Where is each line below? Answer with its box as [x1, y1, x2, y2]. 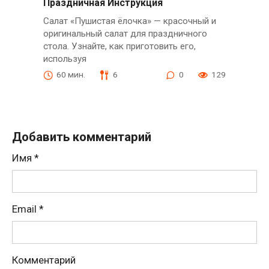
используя [43, 53, 86, 65]
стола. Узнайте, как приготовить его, [43, 41, 196, 52]
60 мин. [56, 70, 85, 80]
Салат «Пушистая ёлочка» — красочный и [43, 16, 216, 27]
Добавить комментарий [12, 130, 151, 145]
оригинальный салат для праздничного [43, 28, 207, 40]
